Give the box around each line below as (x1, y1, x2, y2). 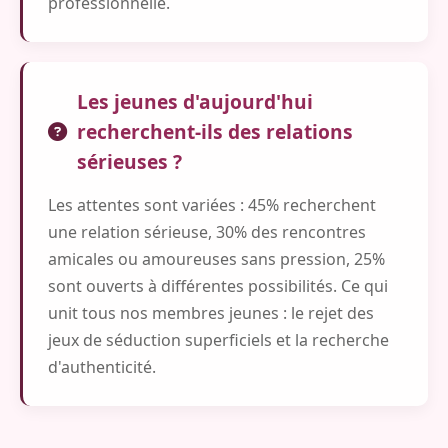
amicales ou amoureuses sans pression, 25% (48, 247, 385, 270)
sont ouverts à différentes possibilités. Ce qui (48, 274, 388, 297)
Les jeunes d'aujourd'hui (77, 87, 313, 115)
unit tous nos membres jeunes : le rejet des (48, 301, 374, 324)
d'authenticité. (48, 355, 156, 378)
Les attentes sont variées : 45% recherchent (48, 193, 376, 216)
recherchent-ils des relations (77, 117, 353, 145)
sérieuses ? (77, 147, 182, 175)
